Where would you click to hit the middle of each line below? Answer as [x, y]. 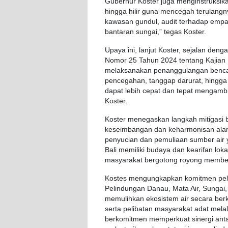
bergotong [161, 160]
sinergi [203, 219]
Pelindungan [125, 189]
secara [202, 199]
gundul [146, 22]
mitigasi [211, 120]
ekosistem [162, 199]
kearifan [200, 150]
